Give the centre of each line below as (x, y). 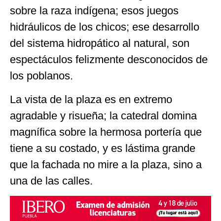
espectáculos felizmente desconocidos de (109, 60)
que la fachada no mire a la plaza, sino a (106, 164)
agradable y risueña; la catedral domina (103, 115)
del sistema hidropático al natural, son (100, 43)
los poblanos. (41, 76)
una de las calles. (51, 181)
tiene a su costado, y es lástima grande (103, 148)
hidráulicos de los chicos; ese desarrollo (105, 27)
